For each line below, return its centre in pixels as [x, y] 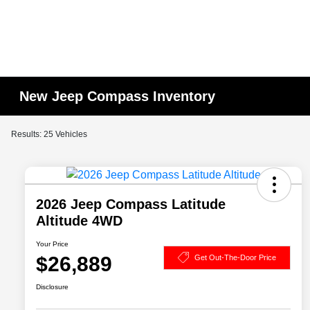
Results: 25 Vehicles [49, 134]
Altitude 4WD [79, 221]
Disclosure [52, 287]
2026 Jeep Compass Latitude [131, 204]
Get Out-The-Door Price [235, 257]
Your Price [52, 244]
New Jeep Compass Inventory [118, 96]
